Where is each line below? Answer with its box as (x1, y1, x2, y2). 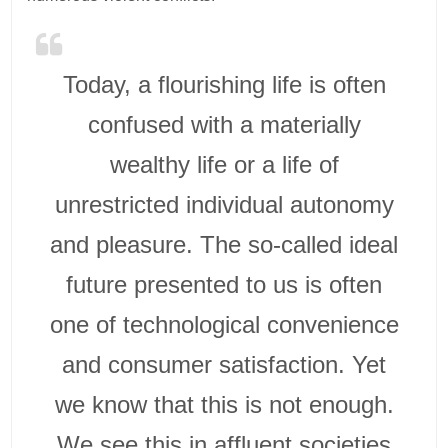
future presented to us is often (66, 270, 382, 298)
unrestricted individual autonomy (54, 190, 394, 218)
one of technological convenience (49, 310, 399, 338)
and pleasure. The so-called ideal (50, 230, 398, 258)
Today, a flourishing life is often (62, 70, 386, 98)
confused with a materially (87, 110, 361, 138)
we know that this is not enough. (54, 390, 394, 418)
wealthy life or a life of (109, 150, 339, 178)
